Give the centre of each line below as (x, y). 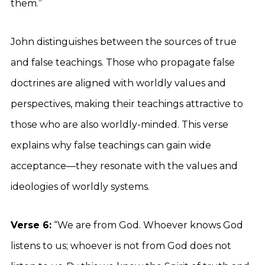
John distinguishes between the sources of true (124, 42)
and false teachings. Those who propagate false (123, 62)
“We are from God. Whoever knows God (147, 225)
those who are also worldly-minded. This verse (119, 125)
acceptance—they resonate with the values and (124, 166)
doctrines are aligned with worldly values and (118, 83)
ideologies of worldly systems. (80, 187)
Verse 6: (31, 225)
